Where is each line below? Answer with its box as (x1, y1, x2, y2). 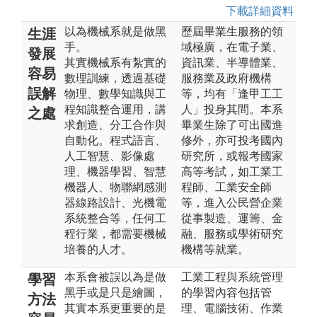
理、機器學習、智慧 (64, 165, 166, 178)
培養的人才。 (64, 243, 132, 255)
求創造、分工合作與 (64, 118, 166, 131)
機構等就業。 (181, 243, 249, 255)
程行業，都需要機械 (64, 227, 166, 240)
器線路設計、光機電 (64, 196, 166, 209)
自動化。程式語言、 (64, 134, 166, 146)
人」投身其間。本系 (181, 103, 283, 115)
